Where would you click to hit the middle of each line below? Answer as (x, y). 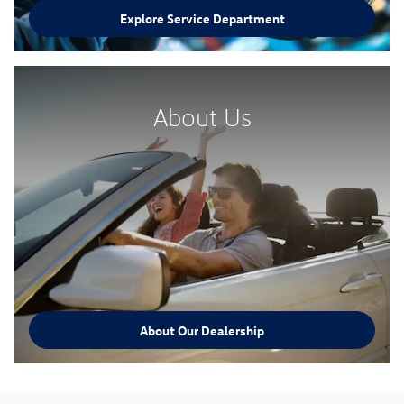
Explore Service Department (202, 18)
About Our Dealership (202, 330)
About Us (202, 118)
